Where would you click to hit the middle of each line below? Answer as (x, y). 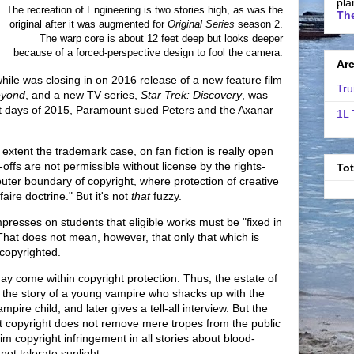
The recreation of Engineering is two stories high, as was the (145, 10)
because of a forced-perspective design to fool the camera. (148, 53)
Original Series (203, 24)
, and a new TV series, (83, 95)
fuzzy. (168, 196)
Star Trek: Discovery (191, 95)
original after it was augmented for (88, 24)
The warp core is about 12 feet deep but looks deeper (161, 38)
